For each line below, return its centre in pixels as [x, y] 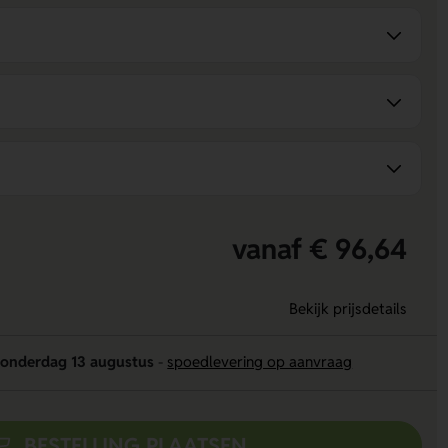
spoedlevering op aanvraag [260, 362]
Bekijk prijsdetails [347, 309]
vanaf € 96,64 [319, 248]
